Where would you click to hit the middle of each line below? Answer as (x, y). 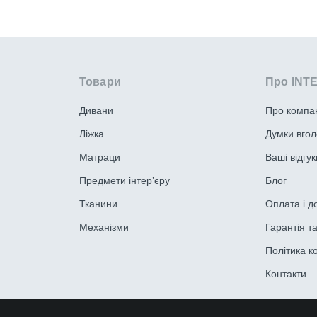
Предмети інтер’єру (125, 181)
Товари (100, 82)
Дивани (96, 111)
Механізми (104, 227)
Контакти (286, 274)
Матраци (100, 157)
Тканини (98, 204)
